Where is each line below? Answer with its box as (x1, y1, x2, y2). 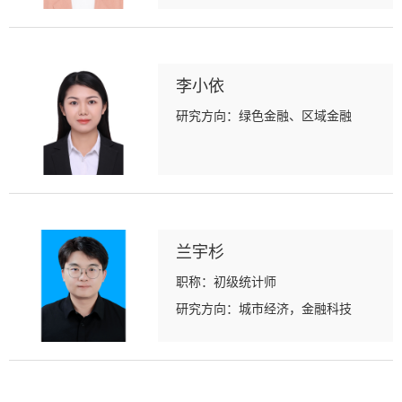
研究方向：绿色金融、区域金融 (176, 105, 353, 124)
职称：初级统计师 (176, 272, 277, 291)
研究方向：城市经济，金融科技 (176, 299, 353, 318)
